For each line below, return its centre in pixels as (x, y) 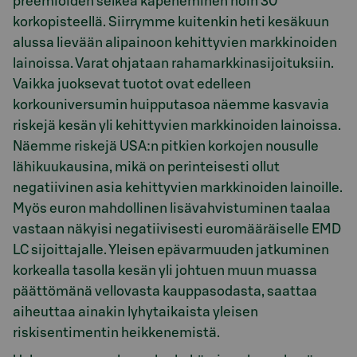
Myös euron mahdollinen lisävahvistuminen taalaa (172, 209)
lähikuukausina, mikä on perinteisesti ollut (146, 167)
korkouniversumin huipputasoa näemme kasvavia (171, 105)
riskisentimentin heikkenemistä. (116, 333)
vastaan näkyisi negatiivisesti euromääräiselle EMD (177, 229)
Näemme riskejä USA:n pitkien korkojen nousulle (166, 147)
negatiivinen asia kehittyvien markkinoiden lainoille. (178, 188)
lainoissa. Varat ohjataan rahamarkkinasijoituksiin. (173, 64)
